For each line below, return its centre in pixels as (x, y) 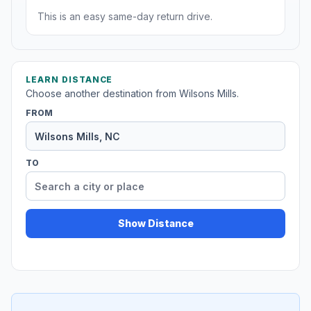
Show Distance (155, 224)
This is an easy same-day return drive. (125, 17)
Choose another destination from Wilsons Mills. (132, 94)
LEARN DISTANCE (69, 80)
